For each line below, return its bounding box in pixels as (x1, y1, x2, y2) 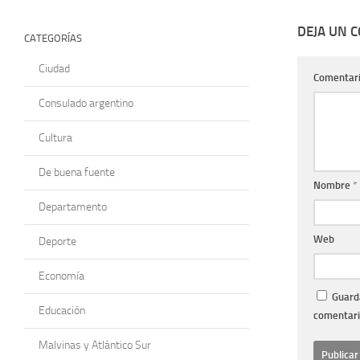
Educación (39, 303, 85, 317)
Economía (39, 268, 84, 283)
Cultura (39, 130, 72, 145)
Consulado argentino (39, 96, 133, 110)
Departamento (39, 199, 107, 214)
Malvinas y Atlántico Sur (39, 337, 151, 352)
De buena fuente (39, 165, 115, 179)
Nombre (313, 179, 353, 192)
